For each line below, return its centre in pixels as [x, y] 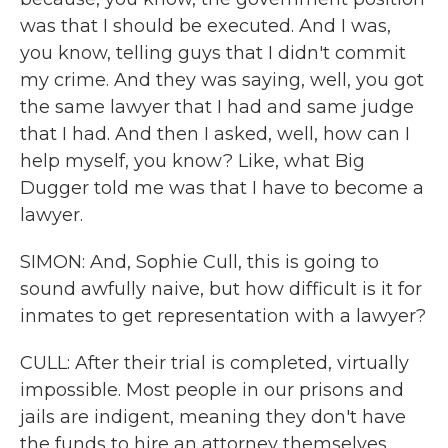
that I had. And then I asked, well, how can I [215, 134]
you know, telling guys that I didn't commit [213, 53]
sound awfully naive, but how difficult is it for [221, 289]
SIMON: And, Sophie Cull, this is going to [199, 262]
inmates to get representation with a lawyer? [223, 316]
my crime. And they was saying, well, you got [222, 80]
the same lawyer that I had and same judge [217, 107]
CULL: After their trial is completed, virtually [214, 363]
